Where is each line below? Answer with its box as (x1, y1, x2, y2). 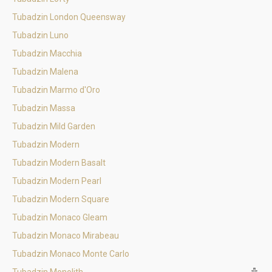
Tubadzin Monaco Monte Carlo (12, 249, 129, 259)
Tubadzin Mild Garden (12, 121, 95, 131)
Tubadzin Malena (12, 67, 78, 76)
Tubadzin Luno (12, 30, 69, 40)
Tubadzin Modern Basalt (12, 158, 106, 168)
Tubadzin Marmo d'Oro (12, 85, 100, 95)
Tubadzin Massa (12, 103, 75, 113)
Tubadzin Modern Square (12, 194, 109, 204)
